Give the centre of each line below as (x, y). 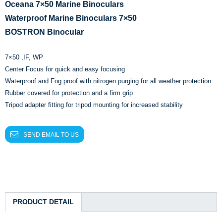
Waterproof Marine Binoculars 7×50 (72, 18)
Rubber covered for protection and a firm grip (69, 93)
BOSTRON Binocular (44, 32)
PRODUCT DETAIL (43, 201)
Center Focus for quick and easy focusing (65, 69)
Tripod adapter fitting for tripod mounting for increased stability (94, 105)
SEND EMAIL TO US (51, 135)
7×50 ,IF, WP (24, 57)
